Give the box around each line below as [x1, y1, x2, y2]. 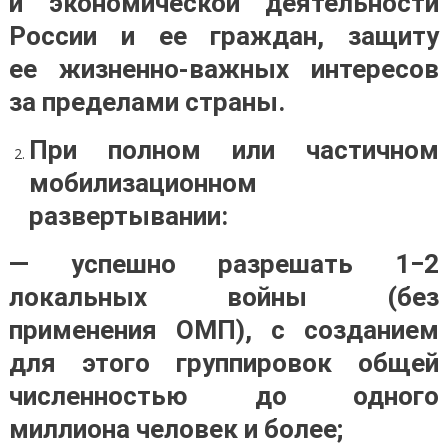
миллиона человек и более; [8, 414, 343, 444]
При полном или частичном [28, 135, 440, 165]
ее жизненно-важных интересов [8, 54, 440, 84]
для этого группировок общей [8, 348, 440, 378]
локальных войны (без [8, 282, 440, 312]
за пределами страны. [8, 87, 285, 117]
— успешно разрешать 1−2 [8, 249, 440, 279]
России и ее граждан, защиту [8, 21, 440, 51]
